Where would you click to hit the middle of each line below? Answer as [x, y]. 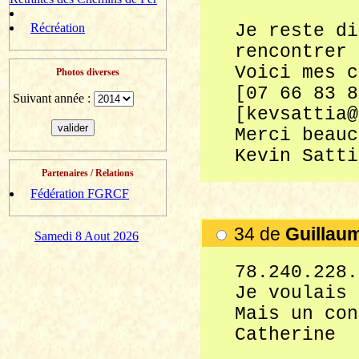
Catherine [285, 335]
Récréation [58, 28]
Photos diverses [88, 72]
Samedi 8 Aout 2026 [87, 236]
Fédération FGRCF [80, 194]
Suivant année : [52, 98]
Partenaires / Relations [88, 173]
